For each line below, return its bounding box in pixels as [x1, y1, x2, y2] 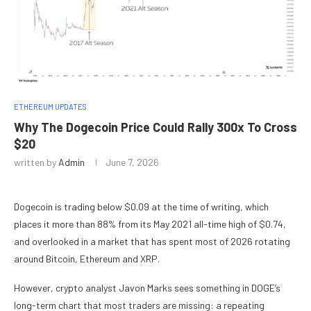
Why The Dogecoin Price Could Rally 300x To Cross [14, 119, 297, 135]
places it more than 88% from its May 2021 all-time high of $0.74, [14, 218, 286, 230]
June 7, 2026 [106, 156, 159, 169]
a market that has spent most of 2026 [88, 235, 255, 248]
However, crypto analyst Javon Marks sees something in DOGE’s [14, 282, 280, 294]
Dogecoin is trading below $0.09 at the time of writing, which [14, 201, 269, 213]
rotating [255, 235, 290, 248]
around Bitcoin [14, 253, 75, 265]
